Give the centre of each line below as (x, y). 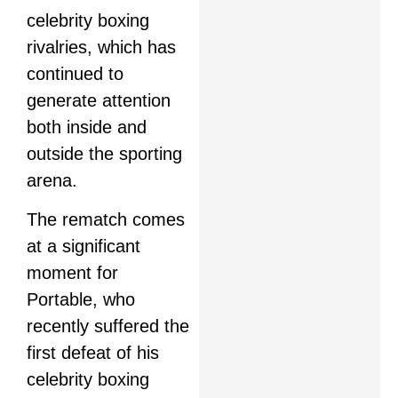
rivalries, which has (101, 47)
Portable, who (81, 300)
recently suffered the (108, 326)
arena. (52, 180)
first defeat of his (93, 353)
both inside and (87, 127)
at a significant (84, 247)
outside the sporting (104, 153)
